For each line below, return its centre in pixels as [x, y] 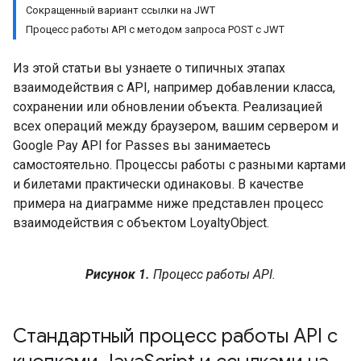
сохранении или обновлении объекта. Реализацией [168, 107]
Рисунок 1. [118, 274]
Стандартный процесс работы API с [175, 336]
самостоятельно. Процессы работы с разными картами [179, 165]
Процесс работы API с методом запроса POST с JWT [155, 29]
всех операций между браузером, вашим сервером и [176, 126]
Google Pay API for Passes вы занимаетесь [142, 145]
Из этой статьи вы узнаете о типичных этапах [149, 68]
